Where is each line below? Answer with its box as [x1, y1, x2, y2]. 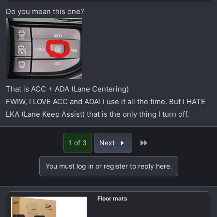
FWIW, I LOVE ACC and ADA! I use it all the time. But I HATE [6, 97, 205, 107]
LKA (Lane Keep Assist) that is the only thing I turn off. [6, 109, 189, 119]
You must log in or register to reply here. [45, 162, 172, 170]
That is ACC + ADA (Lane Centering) [6, 84, 129, 94]
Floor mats [97, 195, 127, 202]
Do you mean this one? [6, 7, 84, 16]
